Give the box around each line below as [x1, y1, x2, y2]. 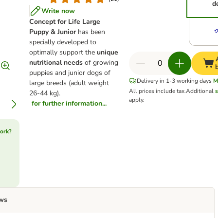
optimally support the [29, 48, 97, 57]
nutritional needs [29, 58, 83, 67]
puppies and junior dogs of [29, 68, 111, 77]
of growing [83, 58, 119, 67]
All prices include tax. [129, 87, 186, 95]
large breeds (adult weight [29, 78, 109, 88]
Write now [41, 6, 75, 16]
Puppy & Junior [29, 27, 76, 36]
